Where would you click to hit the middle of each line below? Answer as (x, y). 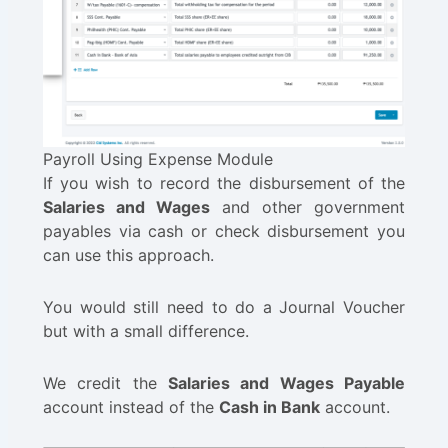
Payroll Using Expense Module (157, 159)
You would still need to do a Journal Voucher (224, 307)
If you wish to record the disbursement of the (224, 183)
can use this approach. (128, 255)
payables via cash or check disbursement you (224, 231)
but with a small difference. (145, 331)
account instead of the (130, 407)
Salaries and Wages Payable (287, 383)
